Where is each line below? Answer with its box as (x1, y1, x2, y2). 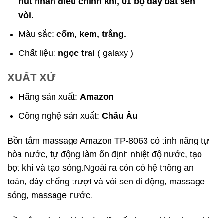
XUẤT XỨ (7, 72, 55, 84)
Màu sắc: (18, 29, 54, 39)
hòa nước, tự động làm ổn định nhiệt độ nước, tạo (7, 149, 202, 160)
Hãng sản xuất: (18, 92, 80, 102)
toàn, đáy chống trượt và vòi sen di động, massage (7, 177, 205, 187)
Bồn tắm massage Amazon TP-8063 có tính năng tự (7, 136, 209, 146)
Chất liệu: (18, 48, 58, 58)
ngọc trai (58, 48, 95, 58)
